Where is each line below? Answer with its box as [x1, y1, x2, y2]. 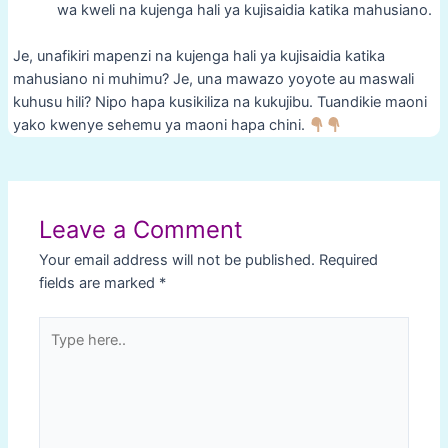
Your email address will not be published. [39, 251, 316, 270]
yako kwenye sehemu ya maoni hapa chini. [12, 116, 309, 135]
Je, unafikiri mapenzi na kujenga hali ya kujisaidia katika [12, 47, 385, 66]
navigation [55, 183, 127, 202]
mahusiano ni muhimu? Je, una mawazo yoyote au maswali [12, 70, 414, 89]
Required [319, 251, 379, 270]
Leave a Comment [39, 215, 244, 245]
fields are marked [39, 274, 160, 293]
